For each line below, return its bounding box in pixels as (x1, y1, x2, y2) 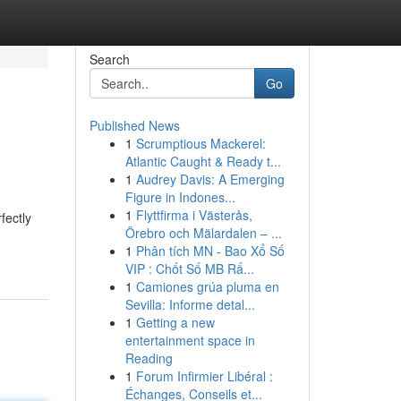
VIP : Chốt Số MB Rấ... (124, 260, 254, 277)
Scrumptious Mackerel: (135, 134, 266, 152)
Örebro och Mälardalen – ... (124, 224, 282, 242)
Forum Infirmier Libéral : (135, 367, 273, 385)
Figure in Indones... (124, 188, 235, 206)
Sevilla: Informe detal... (124, 295, 255, 313)
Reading (124, 349, 173, 367)
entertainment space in (124, 331, 255, 349)
